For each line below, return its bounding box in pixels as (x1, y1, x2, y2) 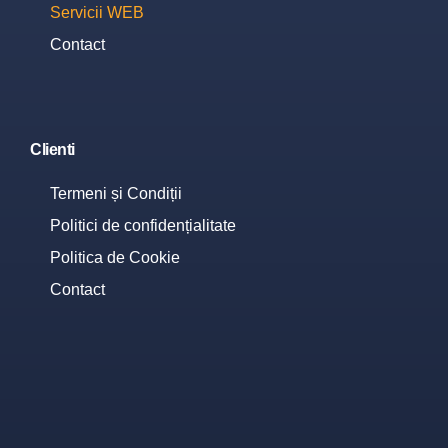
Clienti (30, 141, 75, 158)
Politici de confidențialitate (50, 217, 236, 234)
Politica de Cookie (50, 249, 180, 266)
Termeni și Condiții (50, 185, 182, 202)
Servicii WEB (50, 4, 144, 21)
